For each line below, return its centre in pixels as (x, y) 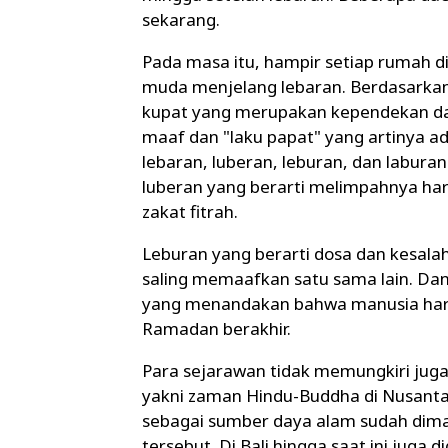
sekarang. (181, 20)
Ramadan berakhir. (216, 329)
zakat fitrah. (190, 212)
